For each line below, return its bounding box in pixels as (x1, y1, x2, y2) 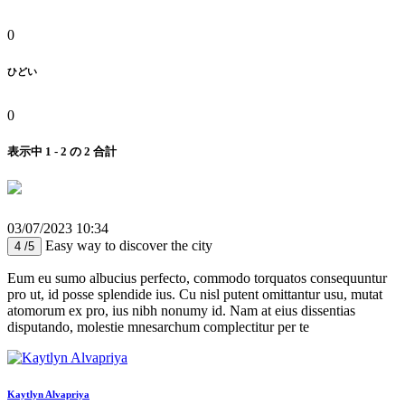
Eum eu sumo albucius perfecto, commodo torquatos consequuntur (7, 269, 387, 286)
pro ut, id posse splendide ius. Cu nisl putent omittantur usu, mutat (7, 286, 382, 302)
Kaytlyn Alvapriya (7, 388, 89, 400)
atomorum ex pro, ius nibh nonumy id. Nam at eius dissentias (7, 302, 355, 318)
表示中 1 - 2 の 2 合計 (7, 144, 117, 158)
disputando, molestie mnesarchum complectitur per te (7, 318, 309, 334)
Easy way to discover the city (45, 237, 212, 253)
